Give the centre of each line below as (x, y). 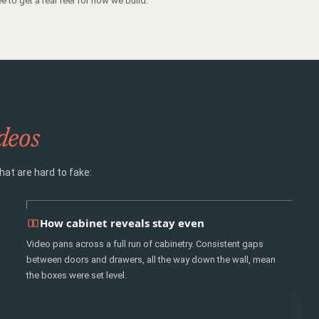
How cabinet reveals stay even (122, 223)
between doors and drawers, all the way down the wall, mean (151, 260)
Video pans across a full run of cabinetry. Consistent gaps (145, 244)
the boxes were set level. (77, 275)
